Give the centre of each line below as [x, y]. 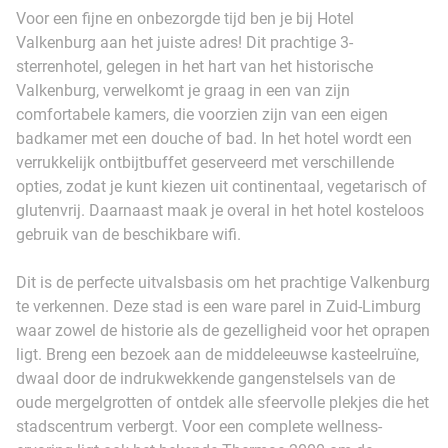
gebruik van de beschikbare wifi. [128, 234]
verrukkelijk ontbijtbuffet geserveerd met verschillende [205, 162]
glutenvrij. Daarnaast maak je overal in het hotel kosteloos [220, 210]
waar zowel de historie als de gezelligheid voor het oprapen [223, 330]
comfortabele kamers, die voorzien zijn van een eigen [202, 114]
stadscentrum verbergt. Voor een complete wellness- [199, 426]
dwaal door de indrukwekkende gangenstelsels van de [205, 378]
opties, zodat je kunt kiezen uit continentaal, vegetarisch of [221, 186]
